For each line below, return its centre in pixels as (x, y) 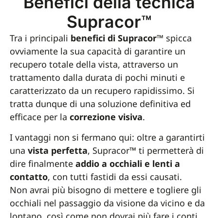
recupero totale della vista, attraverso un (94, 64)
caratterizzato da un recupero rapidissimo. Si (102, 91)
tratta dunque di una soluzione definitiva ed (100, 104)
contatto (29, 176)
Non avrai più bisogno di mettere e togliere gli (106, 190)
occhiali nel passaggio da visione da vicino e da (107, 203)
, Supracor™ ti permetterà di (146, 150)
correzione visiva (106, 117)
